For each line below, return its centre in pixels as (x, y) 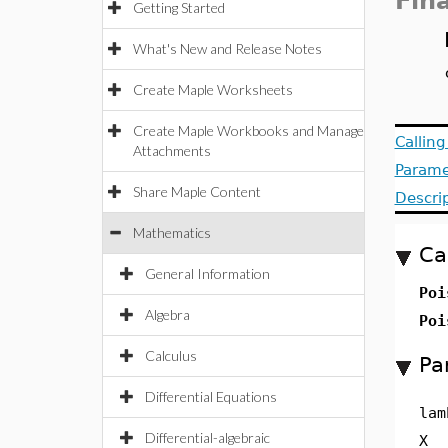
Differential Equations (211, 396)
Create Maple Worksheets (213, 89)
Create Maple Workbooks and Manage (248, 130)
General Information (207, 273)
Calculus (171, 355)
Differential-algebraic (207, 437)
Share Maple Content (197, 191)
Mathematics (172, 232)
